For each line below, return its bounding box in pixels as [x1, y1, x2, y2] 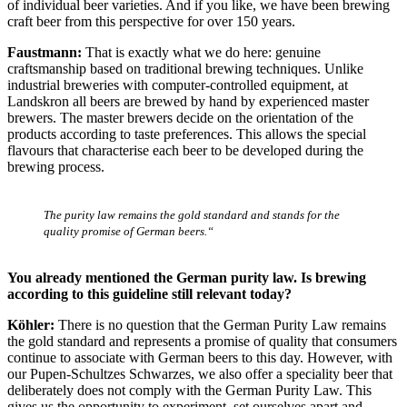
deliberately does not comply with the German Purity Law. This [7, 382, 372, 399]
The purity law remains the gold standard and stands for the [44, 208, 340, 223]
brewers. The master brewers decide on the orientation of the [7, 110, 353, 126]
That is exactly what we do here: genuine [82, 45, 321, 61]
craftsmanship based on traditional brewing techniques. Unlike [7, 61, 363, 77]
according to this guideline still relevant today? [7, 286, 292, 303]
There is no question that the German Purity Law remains [58, 317, 386, 333]
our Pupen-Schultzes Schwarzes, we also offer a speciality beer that [7, 366, 392, 382]
